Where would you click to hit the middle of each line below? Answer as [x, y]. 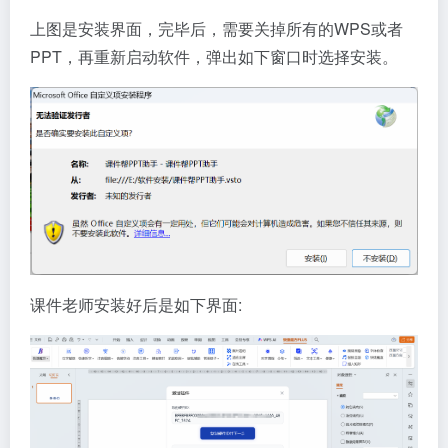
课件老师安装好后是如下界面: [136, 304]
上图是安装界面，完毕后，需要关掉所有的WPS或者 [216, 29]
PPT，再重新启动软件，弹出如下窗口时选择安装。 [214, 57]
